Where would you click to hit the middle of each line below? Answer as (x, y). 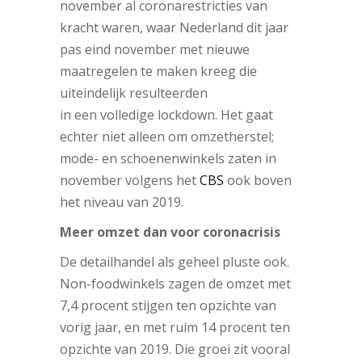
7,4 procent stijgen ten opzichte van (168, 305)
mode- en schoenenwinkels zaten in (168, 158)
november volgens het (130, 180)
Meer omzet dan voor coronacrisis (170, 232)
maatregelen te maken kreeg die (158, 71)
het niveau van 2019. (122, 202)
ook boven (258, 180)
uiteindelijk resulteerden (134, 93)
